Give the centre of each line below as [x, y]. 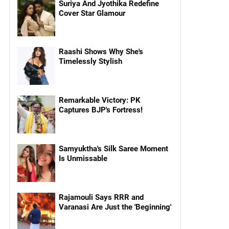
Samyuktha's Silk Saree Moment [113, 148]
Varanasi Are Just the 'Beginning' [115, 207]
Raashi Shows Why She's [101, 52]
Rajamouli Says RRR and [101, 197]
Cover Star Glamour [92, 13]
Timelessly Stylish [90, 62]
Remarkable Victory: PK [99, 100]
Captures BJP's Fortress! [100, 110]
